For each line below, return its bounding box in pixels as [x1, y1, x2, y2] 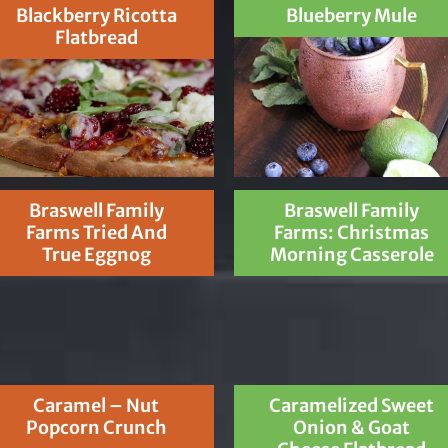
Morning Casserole [269, 242, 434, 266]
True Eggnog [41, 242, 151, 266]
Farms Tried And [25, 220, 167, 244]
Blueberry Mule [286, 4, 418, 28]
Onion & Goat [293, 415, 411, 439]
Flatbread [54, 26, 138, 50]
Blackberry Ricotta [15, 4, 177, 28]
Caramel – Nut [33, 393, 160, 417]
